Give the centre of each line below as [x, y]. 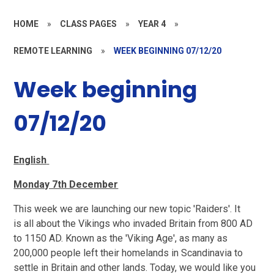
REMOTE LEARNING [53, 50]
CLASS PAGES [89, 24]
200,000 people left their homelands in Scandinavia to [128, 253]
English [30, 160]
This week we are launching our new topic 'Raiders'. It [127, 209]
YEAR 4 [152, 24]
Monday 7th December [66, 185]
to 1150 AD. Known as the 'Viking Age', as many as [121, 239]
